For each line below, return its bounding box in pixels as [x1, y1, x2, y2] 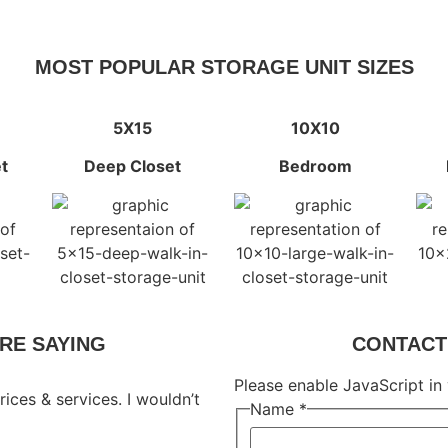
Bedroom [278, 156, 352, 177]
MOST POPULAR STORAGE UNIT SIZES [34, 55, 414, 78]
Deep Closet [84, 156, 182, 177]
